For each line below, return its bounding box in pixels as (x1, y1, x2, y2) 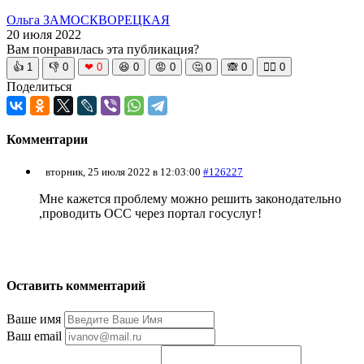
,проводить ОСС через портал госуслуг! (39, 206, 262, 221)
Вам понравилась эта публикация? (6, 41, 199, 56)
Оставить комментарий (6, 279, 145, 293)
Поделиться (6, 79, 71, 93)
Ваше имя (6, 311, 61, 326)
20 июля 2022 (6, 27, 81, 41)
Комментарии (6, 132, 88, 146)
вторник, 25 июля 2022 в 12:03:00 (45, 166, 203, 179)
